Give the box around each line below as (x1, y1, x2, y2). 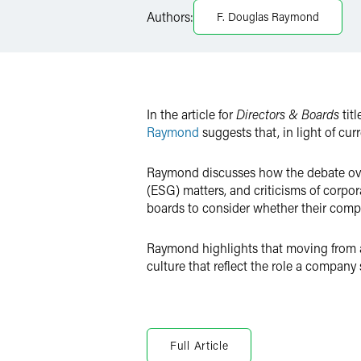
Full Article (170, 338, 229, 353)
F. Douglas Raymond (217, 9, 319, 24)
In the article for (147, 106, 236, 122)
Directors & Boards (236, 106, 339, 122)
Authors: (147, 8, 193, 25)
